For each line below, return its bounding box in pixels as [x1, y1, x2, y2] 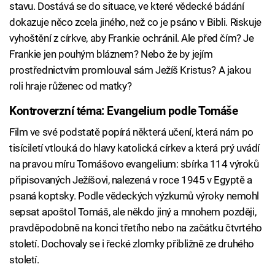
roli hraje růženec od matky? [9, 80, 132, 92]
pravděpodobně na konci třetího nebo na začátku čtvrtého [9, 221, 262, 234]
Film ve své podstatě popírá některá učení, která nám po [9, 125, 254, 138]
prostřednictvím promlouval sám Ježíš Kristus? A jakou [9, 64, 251, 76]
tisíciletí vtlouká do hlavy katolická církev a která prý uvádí [9, 141, 260, 154]
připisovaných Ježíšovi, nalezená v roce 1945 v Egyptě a [9, 173, 252, 186]
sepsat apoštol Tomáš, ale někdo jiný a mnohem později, [9, 205, 257, 218]
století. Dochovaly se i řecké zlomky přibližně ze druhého [9, 237, 254, 250]
